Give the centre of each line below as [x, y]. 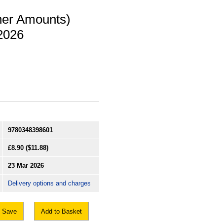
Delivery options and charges [49, 184]
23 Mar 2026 [26, 166]
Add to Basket [61, 212]
